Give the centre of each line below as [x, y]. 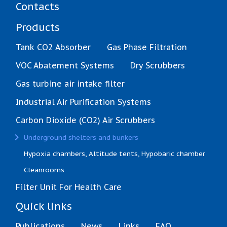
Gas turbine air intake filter [70, 84]
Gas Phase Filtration [147, 47]
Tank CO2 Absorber [53, 47]
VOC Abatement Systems [65, 66]
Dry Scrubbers [158, 66]
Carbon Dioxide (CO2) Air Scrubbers [85, 120]
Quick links [44, 206]
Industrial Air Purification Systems [83, 102]
